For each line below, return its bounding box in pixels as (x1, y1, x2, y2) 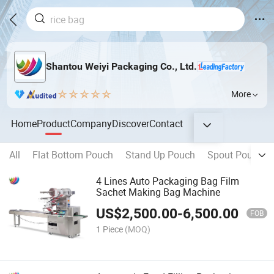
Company (70, 116, 113, 130)
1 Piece (96, 223, 124, 235)
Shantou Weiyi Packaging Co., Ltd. (45, 61, 197, 73)
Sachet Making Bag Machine (96, 185, 221, 199)
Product (37, 116, 71, 130)
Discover (112, 116, 150, 130)
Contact (149, 116, 183, 130)
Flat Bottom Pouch (32, 148, 113, 162)
